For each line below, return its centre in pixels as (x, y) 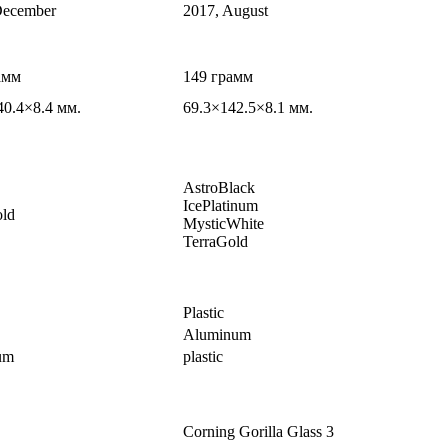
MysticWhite (223, 224)
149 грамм (218, 77)
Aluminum (217, 335)
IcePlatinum (220, 206)
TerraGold (215, 242)
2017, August (225, 11)
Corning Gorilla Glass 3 (258, 432)
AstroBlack (219, 188)
